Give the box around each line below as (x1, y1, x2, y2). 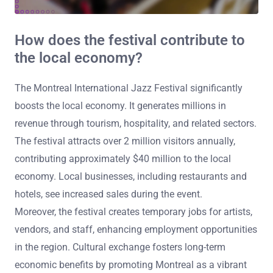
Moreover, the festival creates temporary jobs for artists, (15, 205, 252, 218)
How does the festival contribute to (15, 32, 245, 49)
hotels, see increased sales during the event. (15, 188, 202, 200)
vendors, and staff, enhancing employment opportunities (15, 223, 257, 235)
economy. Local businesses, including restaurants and (15, 170, 247, 182)
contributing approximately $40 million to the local (15, 152, 231, 165)
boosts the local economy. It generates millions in (15, 99, 226, 112)
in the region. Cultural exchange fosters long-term (15, 241, 225, 253)
